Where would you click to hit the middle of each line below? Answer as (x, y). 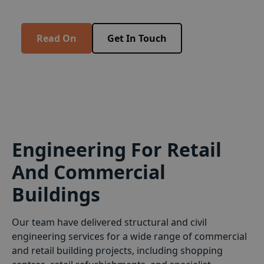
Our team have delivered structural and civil (109, 222)
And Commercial (89, 172)
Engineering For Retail (117, 150)
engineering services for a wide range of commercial (129, 237)
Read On (57, 39)
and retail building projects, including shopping (117, 251)
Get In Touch (137, 39)
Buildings (56, 194)
